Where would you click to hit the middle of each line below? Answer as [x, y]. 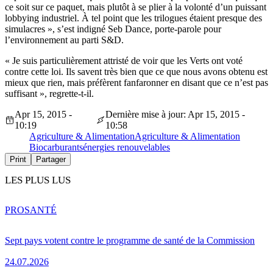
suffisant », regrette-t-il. [49, 94]
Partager [51, 160]
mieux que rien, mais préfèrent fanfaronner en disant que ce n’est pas [136, 83]
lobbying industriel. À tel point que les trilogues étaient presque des [133, 18]
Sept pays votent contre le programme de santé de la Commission [130, 240]
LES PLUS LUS [38, 180]
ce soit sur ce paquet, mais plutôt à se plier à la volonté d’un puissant [136, 7]
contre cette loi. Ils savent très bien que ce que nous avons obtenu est [136, 72]
